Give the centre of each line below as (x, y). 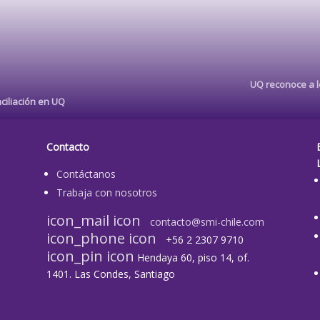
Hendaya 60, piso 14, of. (193, 257)
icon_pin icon (90, 256)
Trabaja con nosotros (106, 192)
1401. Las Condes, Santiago (110, 274)
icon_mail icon (95, 220)
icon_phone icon (103, 238)
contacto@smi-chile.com (204, 221)
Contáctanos (86, 174)
